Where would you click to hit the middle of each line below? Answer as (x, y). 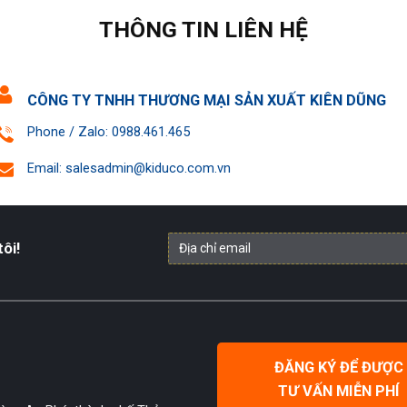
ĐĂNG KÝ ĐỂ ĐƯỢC (338, 367)
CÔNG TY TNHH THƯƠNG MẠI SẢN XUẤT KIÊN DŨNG (206, 101)
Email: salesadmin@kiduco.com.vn (129, 169)
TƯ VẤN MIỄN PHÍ (338, 391)
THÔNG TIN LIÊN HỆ (203, 29)
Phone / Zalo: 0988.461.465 (108, 132)
